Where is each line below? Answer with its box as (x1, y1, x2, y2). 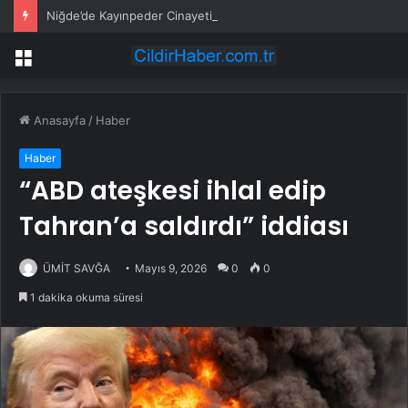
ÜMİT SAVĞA (43, 261, 110, 276)
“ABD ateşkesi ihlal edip (19, 173, 326, 209)
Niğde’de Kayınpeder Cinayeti (46, 8, 212, 23)
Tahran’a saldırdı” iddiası (19, 209, 349, 245)
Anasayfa (30, 113, 86, 128)
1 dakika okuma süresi (27, 291, 143, 305)
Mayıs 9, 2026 (135, 261, 207, 276)
